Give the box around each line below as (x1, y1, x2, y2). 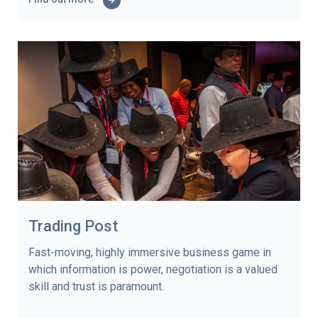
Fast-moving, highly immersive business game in (28, 245, 271, 259)
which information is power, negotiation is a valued (28, 262, 278, 276)
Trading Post (28, 216, 118, 235)
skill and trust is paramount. (28, 279, 164, 293)
